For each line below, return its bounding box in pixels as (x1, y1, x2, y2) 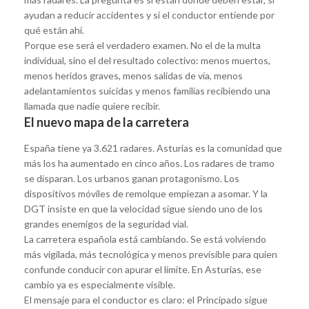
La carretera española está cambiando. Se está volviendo (24, 232, 266, 245)
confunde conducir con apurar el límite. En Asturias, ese (24, 263, 261, 275)
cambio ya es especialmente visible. (24, 278, 175, 290)
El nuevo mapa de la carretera (24, 114, 189, 130)
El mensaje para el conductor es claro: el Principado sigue (24, 293, 268, 306)
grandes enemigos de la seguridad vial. (24, 217, 188, 230)
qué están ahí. (24, 23, 84, 36)
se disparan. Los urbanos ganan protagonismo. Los (24, 172, 239, 184)
